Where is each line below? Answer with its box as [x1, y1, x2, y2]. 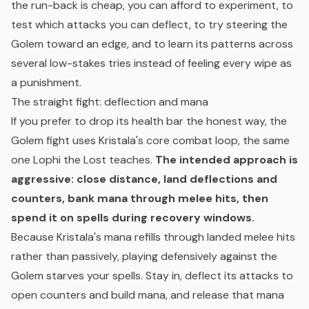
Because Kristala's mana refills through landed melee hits [11, 230, 295, 245]
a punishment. [11, 75, 81, 90]
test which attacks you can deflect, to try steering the [11, 17, 288, 32]
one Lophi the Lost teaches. [11, 152, 155, 168]
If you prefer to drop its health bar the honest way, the [11, 114, 287, 129]
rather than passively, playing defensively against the [11, 249, 277, 264]
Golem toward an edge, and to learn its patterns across [11, 37, 293, 52]
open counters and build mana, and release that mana [11, 288, 284, 303]
